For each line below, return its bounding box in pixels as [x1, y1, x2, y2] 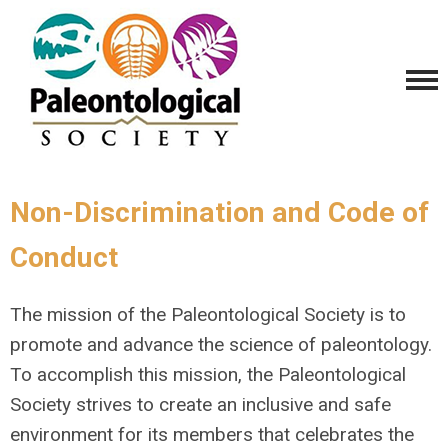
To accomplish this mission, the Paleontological [10, 363, 406, 386]
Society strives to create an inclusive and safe [10, 393, 391, 416]
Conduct [10, 241, 118, 274]
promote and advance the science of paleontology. [10, 333, 432, 356]
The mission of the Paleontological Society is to [10, 303, 406, 326]
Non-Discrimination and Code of [10, 196, 429, 229]
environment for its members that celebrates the [10, 423, 414, 446]
